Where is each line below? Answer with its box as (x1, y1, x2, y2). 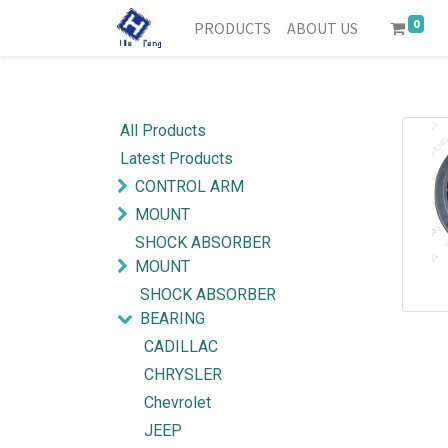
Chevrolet (144, 393, 211, 412)
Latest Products (120, 149, 233, 168)
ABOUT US (287, 18, 359, 38)
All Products (120, 121, 206, 140)
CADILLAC (144, 337, 218, 356)
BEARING (140, 309, 205, 328)
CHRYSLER (144, 365, 222, 384)
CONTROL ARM (135, 177, 244, 196)
